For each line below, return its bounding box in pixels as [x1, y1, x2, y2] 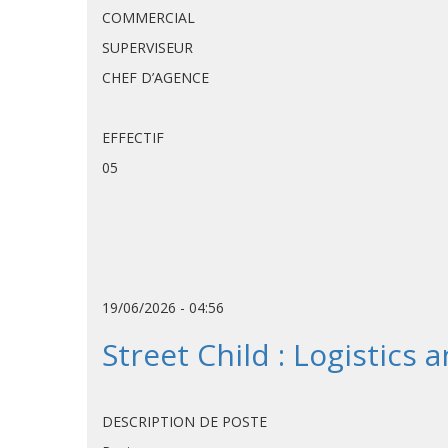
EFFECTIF [102, 128, 164, 147]
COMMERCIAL [102, 8, 195, 27]
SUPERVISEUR [102, 38, 193, 57]
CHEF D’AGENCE [102, 68, 209, 87]
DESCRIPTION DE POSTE [102, 412, 267, 431]
